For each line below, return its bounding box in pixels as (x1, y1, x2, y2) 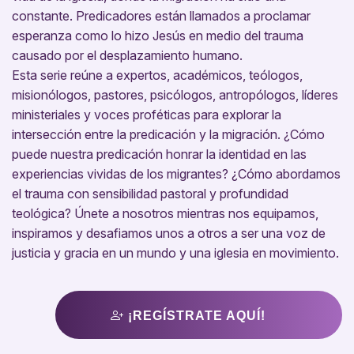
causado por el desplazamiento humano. (12, 47, 243, 64)
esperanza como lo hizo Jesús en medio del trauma (12, 28, 303, 44)
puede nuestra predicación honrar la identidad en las (12, 146, 307, 163)
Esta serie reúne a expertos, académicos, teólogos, (12, 67, 303, 84)
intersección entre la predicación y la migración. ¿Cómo (12, 126, 325, 143)
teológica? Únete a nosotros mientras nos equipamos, (12, 205, 318, 222)
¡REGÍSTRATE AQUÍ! (123, 309, 265, 323)
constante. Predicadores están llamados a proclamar (12, 8, 311, 24)
